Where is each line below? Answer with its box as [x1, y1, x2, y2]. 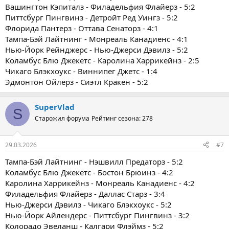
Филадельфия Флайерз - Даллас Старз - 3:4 [5, 188, 165, 199]
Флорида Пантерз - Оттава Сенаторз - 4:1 [5, 23, 158, 34]
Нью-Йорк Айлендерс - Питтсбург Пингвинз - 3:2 [5, 210, 190, 220]
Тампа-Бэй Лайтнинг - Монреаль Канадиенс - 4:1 [5, 34, 188, 44]
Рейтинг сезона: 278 [91, 114, 153, 123]
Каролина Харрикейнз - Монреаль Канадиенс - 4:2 [5, 177, 195, 188]
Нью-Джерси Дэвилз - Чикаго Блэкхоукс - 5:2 [5, 199, 172, 210]
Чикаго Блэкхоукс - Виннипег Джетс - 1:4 [5, 66, 157, 77]
